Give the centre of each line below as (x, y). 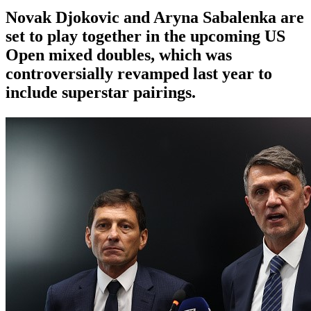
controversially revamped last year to (139, 73)
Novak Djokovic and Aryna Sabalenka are (155, 17)
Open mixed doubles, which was (119, 54)
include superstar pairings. (101, 92)
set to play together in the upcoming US (145, 36)
